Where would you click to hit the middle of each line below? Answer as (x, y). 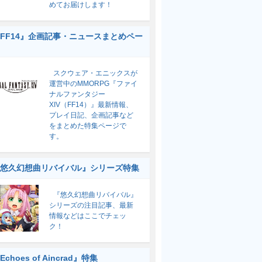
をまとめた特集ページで (88, 126)
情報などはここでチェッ (88, 216)
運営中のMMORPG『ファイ (93, 84)
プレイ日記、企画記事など (91, 115)
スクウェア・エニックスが (95, 73)
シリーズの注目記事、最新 (91, 205)
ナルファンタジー (77, 94)
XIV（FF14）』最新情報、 (91, 105)
